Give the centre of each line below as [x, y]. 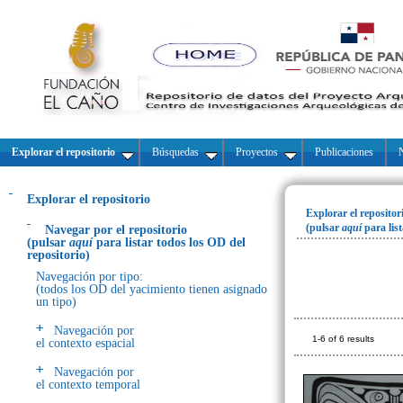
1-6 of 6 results [343, 339]
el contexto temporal [88, 385]
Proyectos [257, 152]
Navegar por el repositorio [116, 230]
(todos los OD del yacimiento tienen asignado [152, 289]
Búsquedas [175, 152]
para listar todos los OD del [171, 242]
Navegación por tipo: [90, 277]
